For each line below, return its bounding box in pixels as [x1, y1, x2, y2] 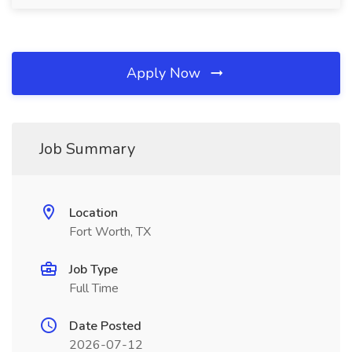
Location [69, 204, 118, 222]
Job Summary [39, 138, 135, 159]
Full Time [69, 280, 119, 297]
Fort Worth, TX [69, 223, 151, 240]
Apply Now [126, 64, 204, 82]
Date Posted [69, 317, 141, 335]
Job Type [69, 261, 118, 278]
